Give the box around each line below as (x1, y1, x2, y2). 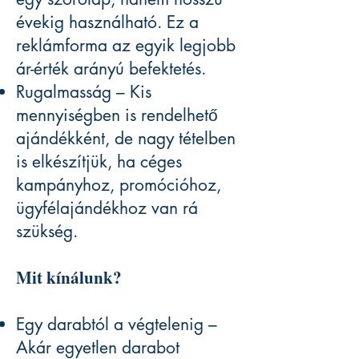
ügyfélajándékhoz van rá (16, 197, 198, 220)
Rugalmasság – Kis (16, 81, 151, 103)
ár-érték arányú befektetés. (16, 58, 206, 80)
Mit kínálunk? (16, 265, 122, 290)
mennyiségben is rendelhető (16, 104, 218, 127)
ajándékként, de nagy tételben (16, 127, 236, 150)
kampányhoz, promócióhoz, (16, 174, 221, 196)
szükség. (16, 220, 78, 243)
